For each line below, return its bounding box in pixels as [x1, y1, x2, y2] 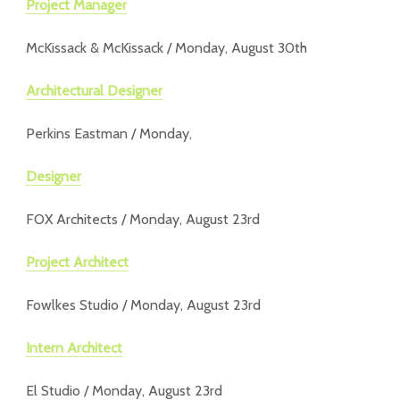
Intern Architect [26, 339, 122, 356]
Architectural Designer [26, 82, 162, 99]
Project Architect [26, 254, 129, 271]
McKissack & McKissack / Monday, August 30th [26, 39, 307, 56]
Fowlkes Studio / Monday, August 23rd [26, 296, 261, 313]
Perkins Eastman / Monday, [26, 125, 192, 142]
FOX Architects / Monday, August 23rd [26, 211, 260, 228]
